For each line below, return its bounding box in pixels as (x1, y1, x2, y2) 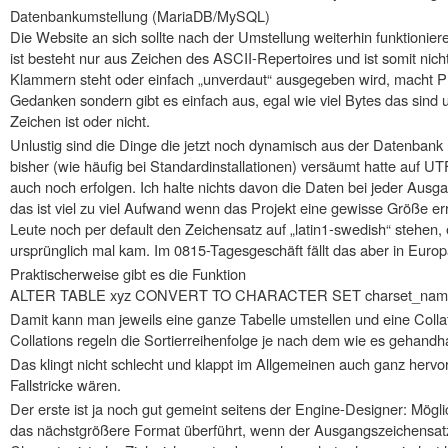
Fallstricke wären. (10, 373, 121, 395)
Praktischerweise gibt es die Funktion (10, 262, 246, 284)
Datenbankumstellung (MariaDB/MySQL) (10, 4, 270, 26)
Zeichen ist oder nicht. (10, 109, 150, 131)
